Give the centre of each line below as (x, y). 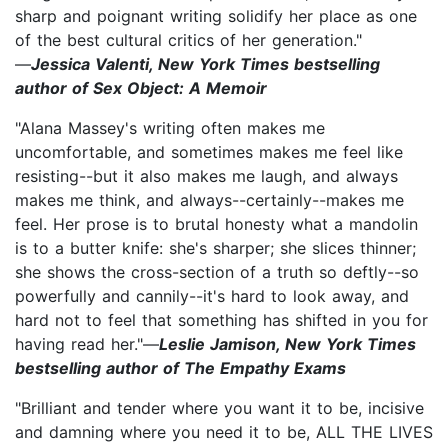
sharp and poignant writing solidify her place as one (216, 15)
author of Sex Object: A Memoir (141, 87)
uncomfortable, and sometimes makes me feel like (209, 151)
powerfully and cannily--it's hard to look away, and (212, 295)
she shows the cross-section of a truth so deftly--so (217, 271)
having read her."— (87, 343)
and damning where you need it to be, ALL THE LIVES (224, 431)
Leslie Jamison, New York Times (287, 343)
